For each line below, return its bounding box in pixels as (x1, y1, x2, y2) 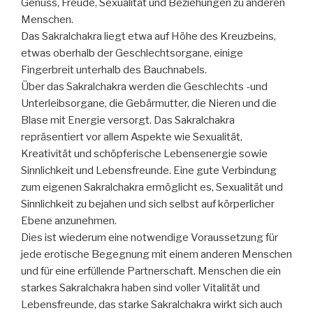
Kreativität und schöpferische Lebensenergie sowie (21, 147, 268, 161)
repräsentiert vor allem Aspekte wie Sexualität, (21, 131, 242, 144)
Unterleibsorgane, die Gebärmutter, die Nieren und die (21, 97, 277, 110)
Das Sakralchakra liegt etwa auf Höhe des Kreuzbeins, (21, 30, 276, 43)
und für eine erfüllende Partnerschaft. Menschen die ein (21, 265, 281, 278)
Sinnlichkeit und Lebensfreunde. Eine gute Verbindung (21, 164, 277, 177)
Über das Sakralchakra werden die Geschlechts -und (21, 80, 268, 94)
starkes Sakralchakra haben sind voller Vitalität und (21, 282, 260, 295)
